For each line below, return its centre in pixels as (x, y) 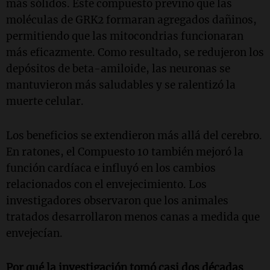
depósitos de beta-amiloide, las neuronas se (118, 69)
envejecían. (34, 234)
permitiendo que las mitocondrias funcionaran (125, 36)
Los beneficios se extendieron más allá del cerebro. (134, 136)
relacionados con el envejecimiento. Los (106, 185)
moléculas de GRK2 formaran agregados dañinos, (131, 20)
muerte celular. (45, 102)
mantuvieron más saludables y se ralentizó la (121, 85)
